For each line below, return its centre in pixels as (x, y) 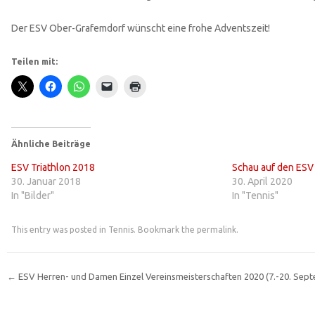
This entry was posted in (59, 230)
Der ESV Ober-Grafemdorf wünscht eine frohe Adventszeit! (140, 28)
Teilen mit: (34, 62)
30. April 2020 (262, 182)
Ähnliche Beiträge (51, 144)
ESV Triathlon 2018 (53, 168)
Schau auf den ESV (272, 168)
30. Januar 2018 (46, 182)
